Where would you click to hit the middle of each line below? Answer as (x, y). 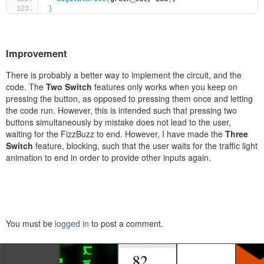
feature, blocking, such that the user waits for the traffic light (145, 145)
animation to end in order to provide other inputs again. (108, 157)
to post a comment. (126, 223)
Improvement (36, 53)
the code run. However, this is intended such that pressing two (121, 110)
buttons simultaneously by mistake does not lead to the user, (118, 122)
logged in (72, 223)
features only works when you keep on (166, 86)
